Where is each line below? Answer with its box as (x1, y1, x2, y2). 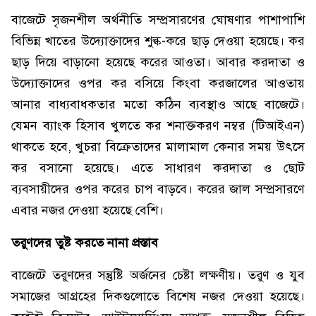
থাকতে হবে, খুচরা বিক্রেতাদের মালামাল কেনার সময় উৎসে (11, 139, 305, 154)
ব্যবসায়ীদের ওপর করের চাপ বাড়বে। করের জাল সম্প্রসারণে (11, 181, 305, 197)
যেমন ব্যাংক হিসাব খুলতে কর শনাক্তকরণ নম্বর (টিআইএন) (11, 118, 305, 133)
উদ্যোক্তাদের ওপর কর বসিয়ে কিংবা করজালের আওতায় (11, 75, 305, 91)
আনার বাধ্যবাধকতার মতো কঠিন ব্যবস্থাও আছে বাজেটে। (11, 97, 305, 112)
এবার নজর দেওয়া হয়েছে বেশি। (11, 202, 164, 218)
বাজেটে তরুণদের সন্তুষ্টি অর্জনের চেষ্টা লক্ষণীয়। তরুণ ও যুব (11, 267, 305, 283)
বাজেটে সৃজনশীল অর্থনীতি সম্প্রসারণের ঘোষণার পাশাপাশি (11, 12, 305, 28)
